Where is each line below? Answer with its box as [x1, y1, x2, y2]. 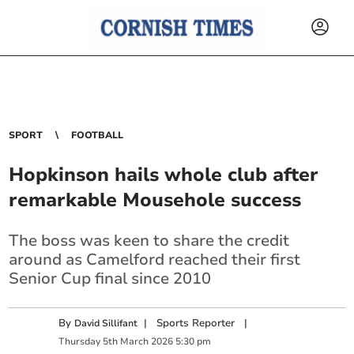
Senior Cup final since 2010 [9, 268, 212, 289]
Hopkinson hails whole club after [9, 162, 319, 187]
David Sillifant [74, 317, 138, 330]
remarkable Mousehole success [9, 187, 302, 213]
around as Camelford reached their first [9, 249, 301, 270]
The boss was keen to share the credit [9, 230, 290, 251]
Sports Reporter [156, 316, 235, 330]
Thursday [58, 335, 101, 348]
